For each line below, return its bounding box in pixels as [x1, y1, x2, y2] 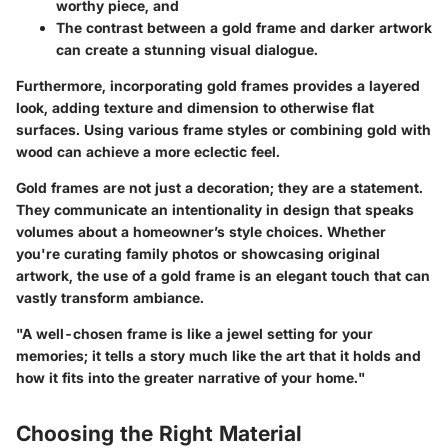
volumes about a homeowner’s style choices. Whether [16, 222, 386, 240]
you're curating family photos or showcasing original [16, 244, 380, 262]
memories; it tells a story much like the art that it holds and [16, 346, 421, 364]
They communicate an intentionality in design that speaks [16, 200, 414, 218]
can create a [56, 40, 144, 58]
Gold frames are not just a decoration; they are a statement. [16, 178, 423, 196]
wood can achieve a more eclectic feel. [16, 142, 280, 160]
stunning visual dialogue [144, 40, 314, 58]
